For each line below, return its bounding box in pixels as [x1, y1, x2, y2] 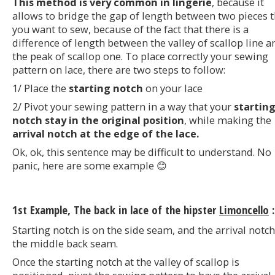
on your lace [143, 81, 203, 95]
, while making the [184, 113, 271, 127]
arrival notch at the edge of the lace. [12, 126, 199, 141]
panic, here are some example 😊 [12, 158, 167, 172]
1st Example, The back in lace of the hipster [12, 202, 219, 218]
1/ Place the [12, 81, 69, 95]
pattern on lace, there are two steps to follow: [12, 63, 225, 77]
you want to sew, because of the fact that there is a [12, 22, 249, 36]
